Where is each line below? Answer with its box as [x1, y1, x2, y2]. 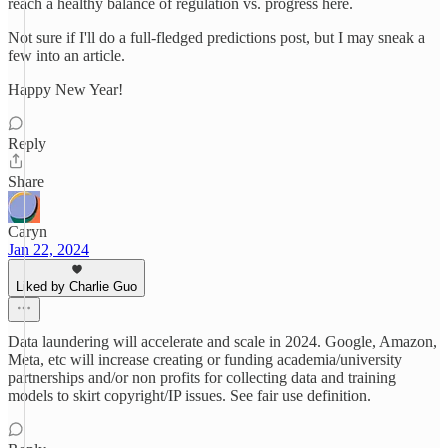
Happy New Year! [8, 81, 123, 98]
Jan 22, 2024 [8, 241, 89, 258]
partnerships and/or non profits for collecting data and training [8, 369, 396, 386]
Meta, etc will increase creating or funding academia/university [8, 351, 402, 368]
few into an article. [8, 47, 125, 64]
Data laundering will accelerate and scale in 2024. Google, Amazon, [8, 333, 437, 350]
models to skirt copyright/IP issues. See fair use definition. [8, 387, 371, 404]
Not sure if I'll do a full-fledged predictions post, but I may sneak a [8, 29, 425, 46]
